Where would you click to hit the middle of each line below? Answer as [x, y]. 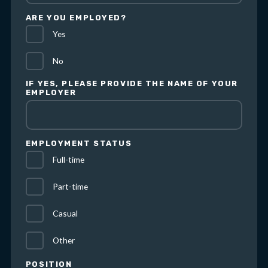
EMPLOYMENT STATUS [79, 144]
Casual [65, 214]
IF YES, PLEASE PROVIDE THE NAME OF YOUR [132, 84]
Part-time [70, 187]
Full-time [68, 160]
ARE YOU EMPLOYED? [76, 18]
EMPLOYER [51, 93]
